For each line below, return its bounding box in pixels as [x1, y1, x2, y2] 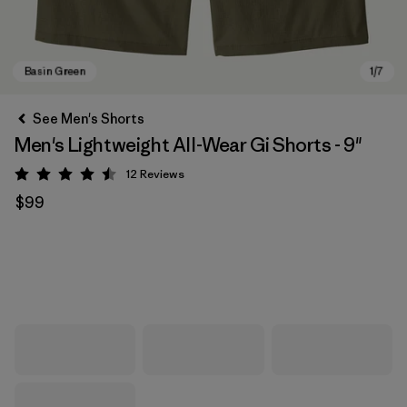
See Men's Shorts [33, 110, 144, 127]
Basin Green [34, 266, 123, 285]
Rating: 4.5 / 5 [66, 168, 152, 186]
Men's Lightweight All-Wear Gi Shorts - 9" [15, 133, 362, 157]
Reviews [140, 166, 184, 182]
